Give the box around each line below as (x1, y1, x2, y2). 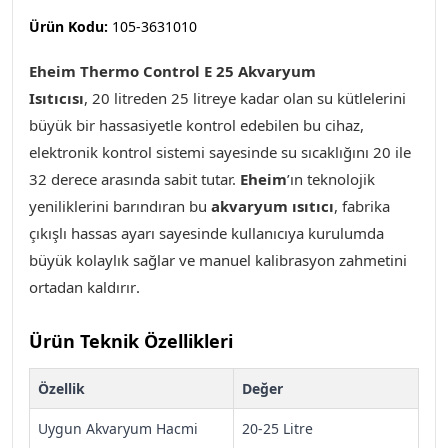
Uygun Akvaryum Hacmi (38, 419, 198, 438)
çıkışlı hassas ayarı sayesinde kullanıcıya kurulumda (29, 223, 384, 243)
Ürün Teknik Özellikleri (29, 329, 233, 353)
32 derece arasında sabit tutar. (29, 169, 240, 189)
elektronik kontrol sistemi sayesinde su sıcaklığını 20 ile (29, 142, 411, 162)
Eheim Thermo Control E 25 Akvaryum (29, 61, 316, 81)
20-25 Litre (242, 419, 313, 438)
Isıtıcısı (29, 88, 84, 108)
